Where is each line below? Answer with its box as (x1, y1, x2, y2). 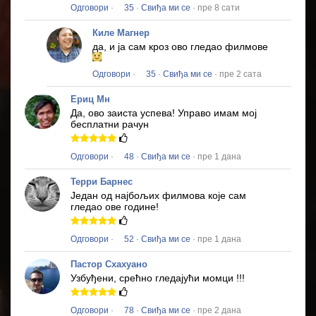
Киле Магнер (92, 28, 150, 39)
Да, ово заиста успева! (71, 107, 178, 119)
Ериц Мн (71, 94, 110, 105)
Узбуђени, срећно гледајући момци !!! (71, 272, 245, 284)
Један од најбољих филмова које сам (71, 190, 246, 202)
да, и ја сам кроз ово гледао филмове (92, 41, 268, 53)
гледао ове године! (71, 201, 159, 213)
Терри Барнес (71, 176, 133, 188)
